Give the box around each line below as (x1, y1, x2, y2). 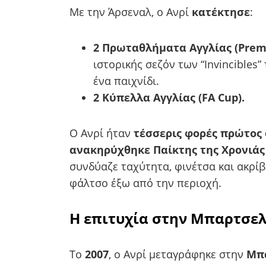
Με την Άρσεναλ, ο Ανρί (69, 4, 192, 19)
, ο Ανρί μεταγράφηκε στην (109, 246, 246, 261)
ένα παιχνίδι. (93, 73, 159, 88)
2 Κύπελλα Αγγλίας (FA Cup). (93, 90, 245, 104)
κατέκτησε (192, 4, 250, 19)
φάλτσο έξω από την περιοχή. (69, 175, 221, 190)
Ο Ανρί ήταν (69, 125, 134, 140)
